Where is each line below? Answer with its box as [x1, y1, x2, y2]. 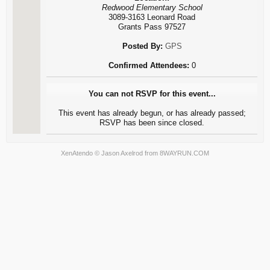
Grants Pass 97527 [118, 22, 186, 31]
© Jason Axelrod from [93, 149, 160, 157]
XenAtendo [61, 149, 93, 157]
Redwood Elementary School [101, 3, 202, 12]
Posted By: [122, 42, 163, 51]
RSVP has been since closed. [99, 118, 204, 127]
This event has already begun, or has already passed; [58, 108, 246, 118]
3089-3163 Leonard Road [108, 13, 195, 22]
